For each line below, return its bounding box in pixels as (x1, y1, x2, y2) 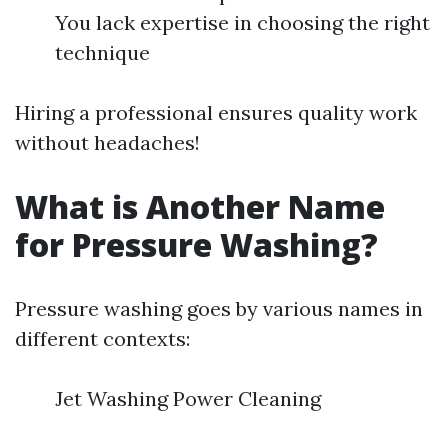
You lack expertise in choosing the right (55, 10, 430, 35)
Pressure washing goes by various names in (15, 296, 423, 321)
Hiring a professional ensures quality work (15, 100, 417, 125)
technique (55, 40, 150, 65)
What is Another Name (15, 185, 385, 228)
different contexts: (15, 326, 190, 351)
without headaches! (15, 130, 200, 155)
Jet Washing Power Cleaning (55, 386, 321, 411)
